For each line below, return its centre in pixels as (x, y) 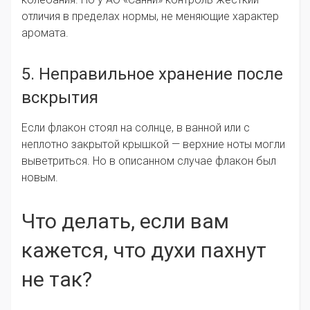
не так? (57, 280)
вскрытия (60, 98)
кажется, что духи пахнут (144, 250)
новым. (40, 178)
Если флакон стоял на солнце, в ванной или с (136, 128)
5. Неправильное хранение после (152, 74)
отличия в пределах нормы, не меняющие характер (150, 17)
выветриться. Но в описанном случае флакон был (149, 161)
